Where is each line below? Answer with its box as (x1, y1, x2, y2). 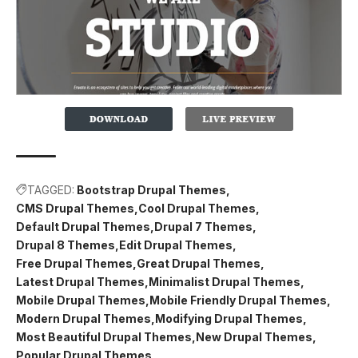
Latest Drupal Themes (16, 275, 145, 289)
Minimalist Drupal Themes (149, 275, 300, 289)
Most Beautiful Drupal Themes (16, 330, 192, 344)
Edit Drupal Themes (119, 238, 233, 253)
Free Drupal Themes (16, 257, 133, 271)
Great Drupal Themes (137, 257, 261, 271)
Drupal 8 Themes (16, 238, 115, 253)
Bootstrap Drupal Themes (77, 183, 226, 197)
